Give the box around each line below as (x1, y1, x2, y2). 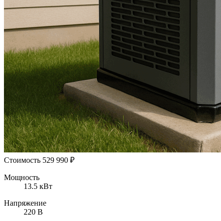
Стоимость (4, 155, 40, 164)
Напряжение (4, 198, 46, 207)
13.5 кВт (24, 182, 52, 190)
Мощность (4, 173, 39, 182)
